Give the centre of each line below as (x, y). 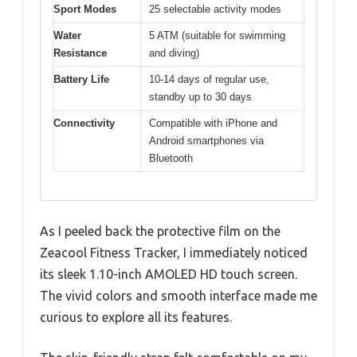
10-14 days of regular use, (209, 80)
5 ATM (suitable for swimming (217, 36)
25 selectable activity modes (215, 10)
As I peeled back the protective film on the (160, 231)
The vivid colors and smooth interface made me (178, 295)
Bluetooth (171, 159)
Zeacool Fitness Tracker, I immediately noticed (174, 252)
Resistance (80, 53)
